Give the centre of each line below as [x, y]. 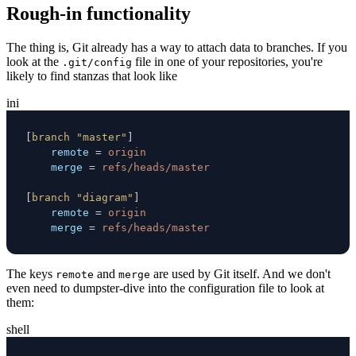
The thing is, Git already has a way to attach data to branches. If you [177, 47]
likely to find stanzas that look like [92, 75]
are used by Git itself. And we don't [240, 273]
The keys [31, 273]
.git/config [97, 62]
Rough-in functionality [99, 13]
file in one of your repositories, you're [227, 61]
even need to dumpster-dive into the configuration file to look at [165, 288]
